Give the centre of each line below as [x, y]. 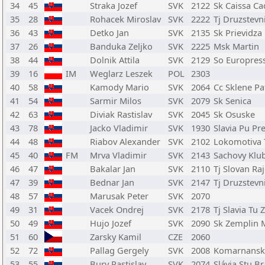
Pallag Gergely [119, 250]
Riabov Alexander [125, 141]
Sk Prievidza [238, 33]
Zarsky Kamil [116, 237]
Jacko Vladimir [119, 128]
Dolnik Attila [115, 60]
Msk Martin [236, 46]
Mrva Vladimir [118, 155]
